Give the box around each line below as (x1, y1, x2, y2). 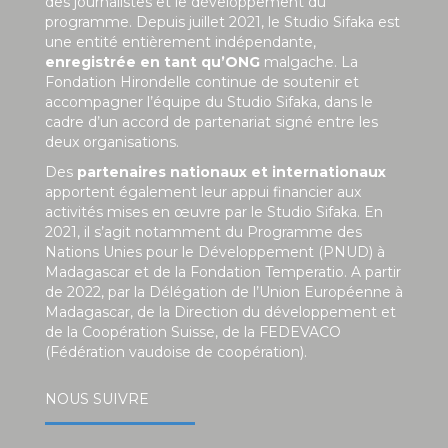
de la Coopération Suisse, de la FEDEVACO (45, 322, 341, 341)
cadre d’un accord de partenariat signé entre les (45, 112, 378, 131)
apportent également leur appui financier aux (45, 182, 361, 201)
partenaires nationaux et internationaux (77, 162, 386, 181)
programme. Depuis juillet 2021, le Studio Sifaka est (45, 12, 400, 31)
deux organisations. (45, 132, 179, 151)
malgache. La (260, 52, 358, 71)
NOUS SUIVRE (45, 389, 149, 408)
